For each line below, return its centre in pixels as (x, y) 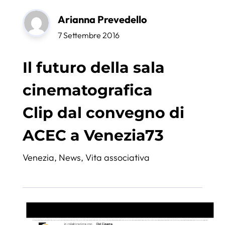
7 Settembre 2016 (88, 35)
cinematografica (87, 90)
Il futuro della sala (93, 67)
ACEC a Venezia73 (93, 135)
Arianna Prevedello (102, 19)
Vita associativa (117, 157)
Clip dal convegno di (103, 113)
